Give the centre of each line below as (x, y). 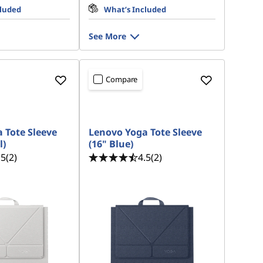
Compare (122, 79)
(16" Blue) (111, 144)
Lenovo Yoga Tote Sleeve (146, 132)
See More (108, 36)
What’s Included (135, 9)
